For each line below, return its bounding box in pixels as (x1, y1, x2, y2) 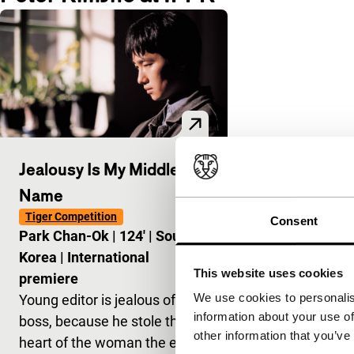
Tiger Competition (25, 209, 117, 223)
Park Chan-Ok (19, 227, 112, 244)
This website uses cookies (193, 265, 343, 280)
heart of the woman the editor (19, 333, 205, 351)
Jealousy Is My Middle (19, 158, 179, 179)
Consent (270, 214, 318, 228)
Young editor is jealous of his (19, 291, 197, 308)
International (67, 248, 149, 265)
